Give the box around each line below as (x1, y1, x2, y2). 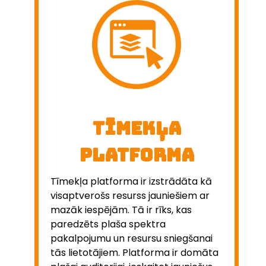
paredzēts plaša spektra (50, 217, 166, 231)
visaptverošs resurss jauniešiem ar (50, 188, 210, 202)
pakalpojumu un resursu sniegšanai (50, 231, 213, 245)
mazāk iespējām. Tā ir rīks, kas (50, 202, 192, 217)
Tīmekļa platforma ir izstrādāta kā (50, 174, 212, 188)
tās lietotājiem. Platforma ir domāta (50, 245, 218, 259)
